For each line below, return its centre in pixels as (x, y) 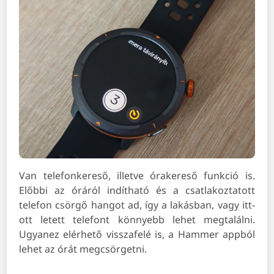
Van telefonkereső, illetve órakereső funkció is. (137, 176)
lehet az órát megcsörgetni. (83, 249)
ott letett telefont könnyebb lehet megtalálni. (137, 220)
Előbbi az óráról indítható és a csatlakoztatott (137, 191)
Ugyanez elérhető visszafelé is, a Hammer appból (137, 235)
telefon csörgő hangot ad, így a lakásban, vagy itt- (137, 205)
